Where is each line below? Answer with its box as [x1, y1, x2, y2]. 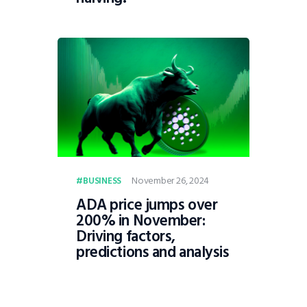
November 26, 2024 [132, 172, 210, 188]
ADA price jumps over [76, 193, 218, 218]
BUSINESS [82, 173, 122, 188]
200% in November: [76, 208, 206, 234]
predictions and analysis [76, 240, 230, 265]
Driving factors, [76, 224, 175, 249]
